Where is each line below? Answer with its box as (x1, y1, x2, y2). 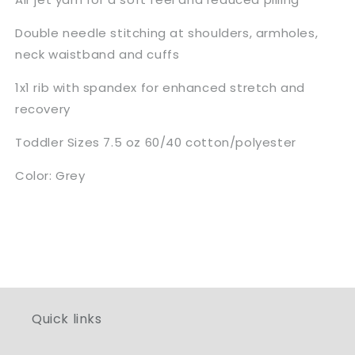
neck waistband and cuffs (15, 45, 180, 63)
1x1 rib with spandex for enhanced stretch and (15, 78, 306, 96)
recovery (15, 100, 71, 117)
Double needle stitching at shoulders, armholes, (15, 24, 319, 41)
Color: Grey (15, 166, 86, 184)
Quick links (32, 309, 102, 328)
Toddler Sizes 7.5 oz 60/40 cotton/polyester (15, 133, 296, 151)
